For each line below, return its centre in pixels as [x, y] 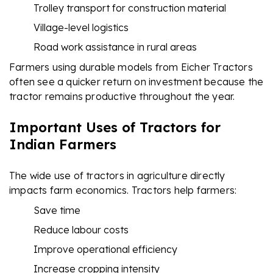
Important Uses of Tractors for [115, 127]
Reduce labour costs [81, 229]
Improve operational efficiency [105, 249]
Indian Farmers [63, 144]
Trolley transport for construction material [130, 8]
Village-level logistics [81, 27]
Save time [57, 210]
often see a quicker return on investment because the [136, 81]
